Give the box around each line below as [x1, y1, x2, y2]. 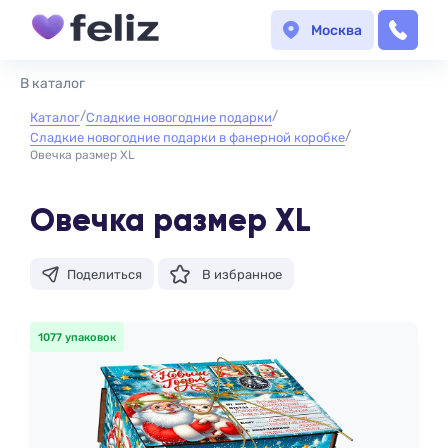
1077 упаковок [38, 330, 116, 344]
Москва [311, 21, 362, 39]
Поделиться [67, 266, 142, 282]
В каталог [20, 75, 85, 92]
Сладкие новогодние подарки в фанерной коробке [30, 130, 345, 145]
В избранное [202, 266, 282, 282]
